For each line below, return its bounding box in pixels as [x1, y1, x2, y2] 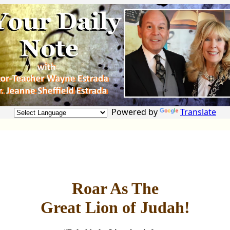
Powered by [107, 106, 160, 118]
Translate [180, 106, 216, 118]
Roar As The [71, 179, 159, 198]
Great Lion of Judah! [40, 198, 190, 217]
